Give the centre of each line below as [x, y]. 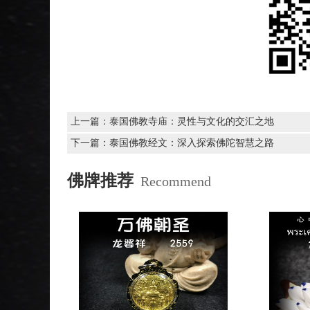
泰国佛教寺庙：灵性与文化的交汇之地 [192, 121]
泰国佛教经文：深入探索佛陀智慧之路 [192, 143]
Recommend [176, 181]
